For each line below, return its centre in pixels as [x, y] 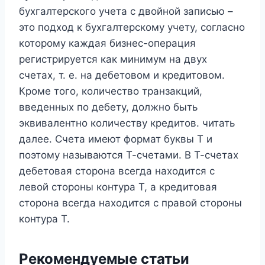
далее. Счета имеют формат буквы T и [116, 139]
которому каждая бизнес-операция [107, 43]
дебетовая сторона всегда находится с [117, 171]
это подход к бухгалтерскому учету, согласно [132, 27]
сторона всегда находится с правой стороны [130, 203]
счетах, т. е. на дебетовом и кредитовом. [122, 75]
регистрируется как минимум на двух [113, 59]
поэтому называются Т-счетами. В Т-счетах [129, 155]
